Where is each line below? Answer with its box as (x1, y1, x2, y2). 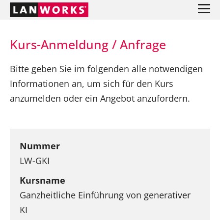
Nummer (20, 140, 60, 152)
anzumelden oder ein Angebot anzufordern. (10, 92, 190, 104)
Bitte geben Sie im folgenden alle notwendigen (10, 62, 203, 75)
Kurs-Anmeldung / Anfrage (10, 36, 166, 53)
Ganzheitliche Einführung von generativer (20, 189, 191, 201)
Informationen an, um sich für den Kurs (10, 77, 173, 89)
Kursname (20, 174, 65, 187)
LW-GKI (20, 155, 50, 167)
